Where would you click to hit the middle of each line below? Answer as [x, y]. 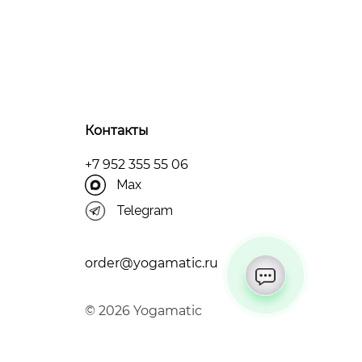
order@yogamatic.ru [151, 263]
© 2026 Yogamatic [143, 310]
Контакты [116, 130]
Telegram [144, 210]
